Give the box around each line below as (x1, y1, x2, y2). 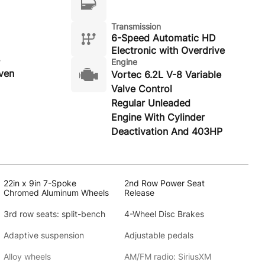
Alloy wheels (3, 251, 51, 261)
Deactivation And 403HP (111, 125, 222, 137)
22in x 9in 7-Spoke (3, 178, 76, 188)
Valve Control (111, 83, 172, 95)
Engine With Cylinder (111, 111, 205, 123)
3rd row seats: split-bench (3, 209, 105, 219)
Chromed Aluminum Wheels (3, 188, 109, 198)
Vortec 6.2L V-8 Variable (111, 69, 221, 80)
